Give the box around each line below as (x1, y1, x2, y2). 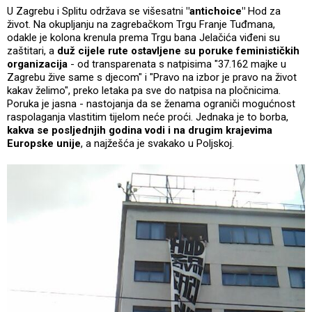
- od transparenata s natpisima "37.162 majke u (68, 57, 286, 70)
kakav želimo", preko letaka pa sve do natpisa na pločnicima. (7, 84, 281, 97)
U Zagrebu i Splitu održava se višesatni (7, 4, 186, 17)
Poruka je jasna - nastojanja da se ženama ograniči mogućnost (7, 97, 295, 110)
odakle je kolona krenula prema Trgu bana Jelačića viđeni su (7, 31, 280, 44)
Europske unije (7, 136, 81, 150)
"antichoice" (186, 4, 245, 17)
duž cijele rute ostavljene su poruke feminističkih (57, 44, 299, 57)
